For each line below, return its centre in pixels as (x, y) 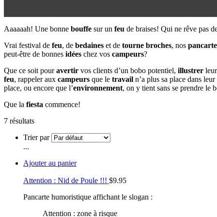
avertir (67, 70)
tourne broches (147, 45)
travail (123, 79)
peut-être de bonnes (34, 54)
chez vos (97, 54)
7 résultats (19, 121)
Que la (15, 104)
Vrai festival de (28, 45)
